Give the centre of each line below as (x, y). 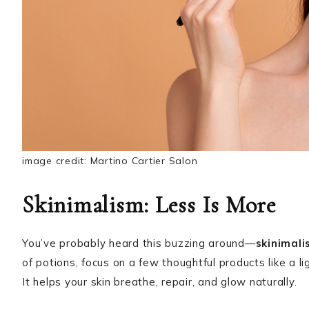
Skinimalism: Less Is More (149, 205)
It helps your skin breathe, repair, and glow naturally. (160, 281)
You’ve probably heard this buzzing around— (139, 243)
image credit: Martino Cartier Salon (110, 160)
